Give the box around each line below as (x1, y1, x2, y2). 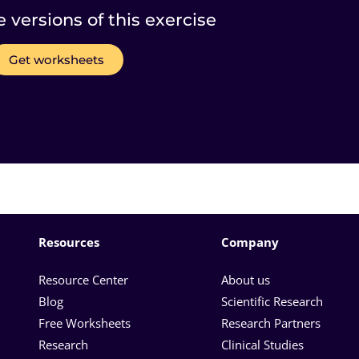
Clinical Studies (221, 336, 307, 353)
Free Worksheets (38, 314, 134, 331)
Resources (38, 233, 103, 250)
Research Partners (221, 314, 321, 331)
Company (221, 233, 279, 250)
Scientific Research (221, 292, 323, 309)
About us (221, 271, 270, 288)
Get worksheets (9, 52, 105, 68)
